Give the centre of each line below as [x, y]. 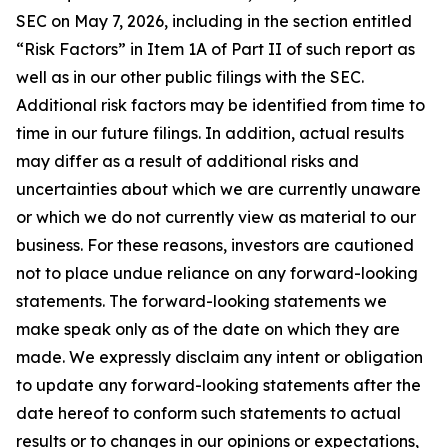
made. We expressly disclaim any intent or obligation [219, 357]
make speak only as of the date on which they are [208, 329]
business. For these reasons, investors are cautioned [215, 245]
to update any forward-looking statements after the [218, 385]
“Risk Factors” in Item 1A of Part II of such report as [215, 49]
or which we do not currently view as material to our [216, 217]
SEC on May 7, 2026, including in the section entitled [214, 21]
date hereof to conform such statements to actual [208, 413]
